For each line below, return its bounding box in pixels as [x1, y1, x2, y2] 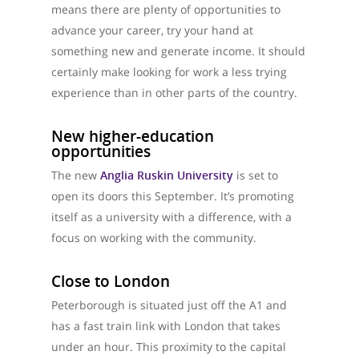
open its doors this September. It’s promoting [51, 188, 294, 204]
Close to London [51, 270, 170, 292]
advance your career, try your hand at [51, 22, 253, 38]
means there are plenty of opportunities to [51, 2, 280, 17]
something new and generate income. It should [51, 43, 305, 58]
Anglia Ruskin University [100, 167, 233, 183]
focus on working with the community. [51, 230, 256, 245]
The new [51, 167, 100, 183]
